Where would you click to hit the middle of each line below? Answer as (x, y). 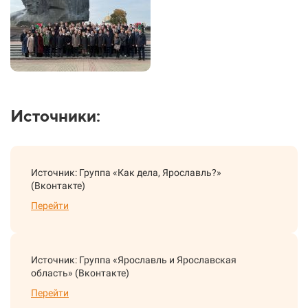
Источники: (55, 116)
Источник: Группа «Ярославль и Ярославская (134, 260)
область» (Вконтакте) (80, 273)
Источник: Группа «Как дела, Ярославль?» (126, 173)
